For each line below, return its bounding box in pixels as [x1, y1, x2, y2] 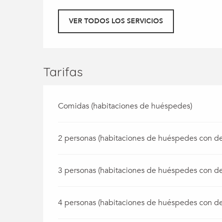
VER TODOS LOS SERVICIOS [69, 16, 164, 26]
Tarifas [43, 63, 83, 79]
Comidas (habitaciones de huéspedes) [58, 100, 193, 111]
